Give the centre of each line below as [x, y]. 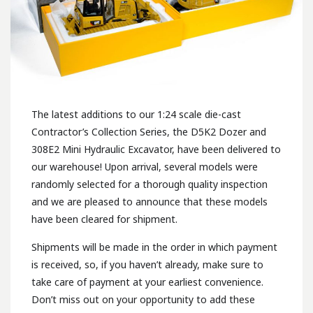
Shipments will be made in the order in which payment [154, 247]
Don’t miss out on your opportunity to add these [143, 300]
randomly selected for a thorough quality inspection [150, 184]
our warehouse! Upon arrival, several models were [145, 167]
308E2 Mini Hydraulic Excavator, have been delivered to [156, 150]
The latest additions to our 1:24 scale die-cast [136, 115]
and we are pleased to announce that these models [150, 202]
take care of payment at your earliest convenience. [147, 282]
